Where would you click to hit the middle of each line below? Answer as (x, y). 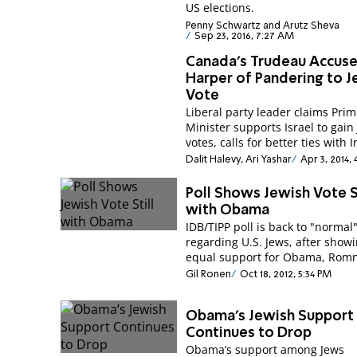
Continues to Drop (249, 333)
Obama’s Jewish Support (270, 317)
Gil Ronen (209, 275)
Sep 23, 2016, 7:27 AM (244, 36)
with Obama (228, 210)
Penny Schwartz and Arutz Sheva (263, 25)
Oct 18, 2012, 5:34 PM (285, 275)
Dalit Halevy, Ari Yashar (239, 160)
